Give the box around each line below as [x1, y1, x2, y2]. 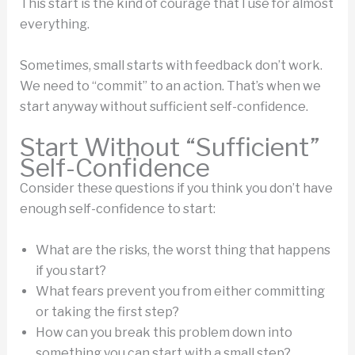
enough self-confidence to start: [19, 201, 216, 217]
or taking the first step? [35, 303, 179, 319]
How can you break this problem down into [35, 324, 292, 340]
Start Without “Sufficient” [19, 132, 320, 163]
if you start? [35, 262, 106, 278]
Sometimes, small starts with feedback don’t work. [19, 57, 323, 73]
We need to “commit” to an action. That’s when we [19, 78, 321, 94]
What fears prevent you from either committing [35, 283, 325, 299]
